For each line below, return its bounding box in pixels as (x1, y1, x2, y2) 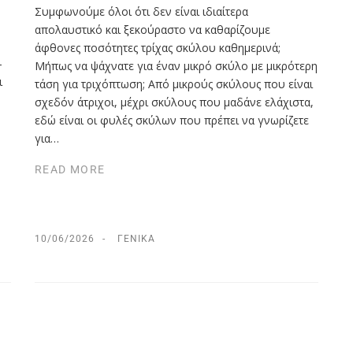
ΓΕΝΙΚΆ (117, 233, 155, 245)
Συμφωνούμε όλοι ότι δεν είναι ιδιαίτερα (35, 3, 248, 19)
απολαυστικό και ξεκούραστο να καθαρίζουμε (35, 21, 270, 37)
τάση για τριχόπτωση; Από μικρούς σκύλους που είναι (35, 76, 313, 91)
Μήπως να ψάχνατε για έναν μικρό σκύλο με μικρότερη (35, 58, 318, 73)
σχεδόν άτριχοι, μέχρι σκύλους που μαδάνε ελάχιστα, (35, 94, 314, 110)
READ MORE (35, 163, 106, 176)
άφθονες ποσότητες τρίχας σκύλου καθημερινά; (35, 39, 281, 55)
